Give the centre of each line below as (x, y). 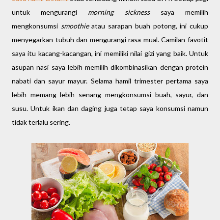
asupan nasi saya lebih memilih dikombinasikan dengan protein (110, 67)
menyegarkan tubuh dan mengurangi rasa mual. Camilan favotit (110, 40)
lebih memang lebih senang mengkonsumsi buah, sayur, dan (110, 95)
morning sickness (119, 12)
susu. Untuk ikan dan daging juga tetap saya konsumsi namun (110, 108)
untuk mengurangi (50, 12)
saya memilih (179, 12)
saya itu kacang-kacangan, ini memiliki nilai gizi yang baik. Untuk (110, 53)
